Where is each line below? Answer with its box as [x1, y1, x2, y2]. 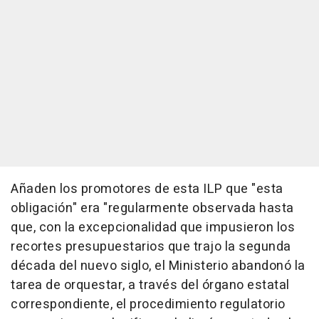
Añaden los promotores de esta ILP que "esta [11, 179, 283, 199]
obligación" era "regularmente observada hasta [11, 198, 294, 218]
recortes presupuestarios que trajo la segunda [11, 236, 291, 256]
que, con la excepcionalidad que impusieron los [11, 217, 295, 237]
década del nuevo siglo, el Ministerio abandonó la [11, 256, 305, 276]
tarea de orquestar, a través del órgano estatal [11, 275, 290, 295]
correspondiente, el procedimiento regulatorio [11, 294, 286, 314]
